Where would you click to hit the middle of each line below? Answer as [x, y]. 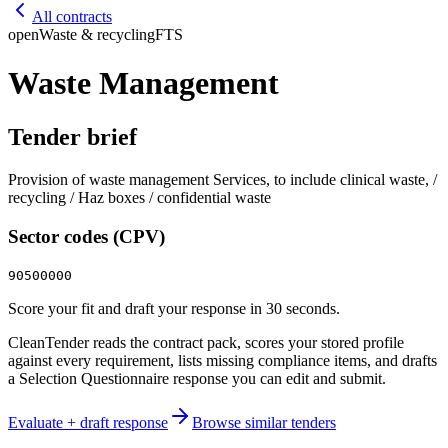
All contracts [72, 16]
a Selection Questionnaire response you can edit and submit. [197, 379]
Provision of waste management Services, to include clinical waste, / [222, 179]
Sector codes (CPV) [86, 236]
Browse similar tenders [264, 423]
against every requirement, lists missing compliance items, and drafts [222, 361]
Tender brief [72, 136]
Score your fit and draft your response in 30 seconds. [174, 309]
